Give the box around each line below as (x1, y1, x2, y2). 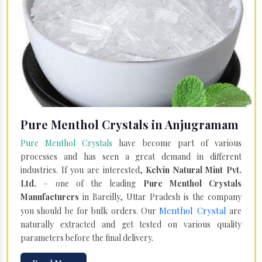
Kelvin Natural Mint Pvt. (146, 164, 242, 175)
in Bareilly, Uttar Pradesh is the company (79, 191, 242, 202)
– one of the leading (36, 177, 143, 189)
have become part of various (112, 137, 242, 149)
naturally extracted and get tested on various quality (20, 218, 242, 230)
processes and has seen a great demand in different (20, 150, 242, 162)
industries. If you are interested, (20, 164, 146, 175)
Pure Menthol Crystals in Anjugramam (20, 116, 239, 132)
